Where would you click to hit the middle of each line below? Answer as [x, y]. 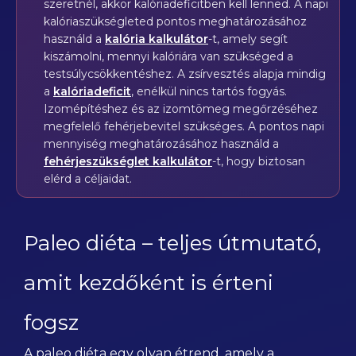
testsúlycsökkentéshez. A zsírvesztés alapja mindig [185, 74]
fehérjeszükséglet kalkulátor [128, 161]
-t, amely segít [248, 39]
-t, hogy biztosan [259, 161]
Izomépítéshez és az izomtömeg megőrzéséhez [181, 109]
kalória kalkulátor [157, 39]
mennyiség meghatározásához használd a [161, 144]
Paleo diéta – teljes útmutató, [172, 243]
